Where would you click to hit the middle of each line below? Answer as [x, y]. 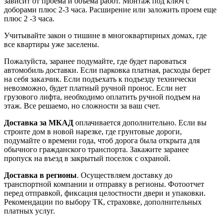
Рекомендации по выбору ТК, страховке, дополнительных [103, 202]
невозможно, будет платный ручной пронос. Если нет [95, 88]
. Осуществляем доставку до [125, 175]
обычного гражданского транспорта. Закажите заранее [96, 149]
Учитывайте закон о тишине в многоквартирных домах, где [105, 35]
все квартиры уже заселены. [52, 44]
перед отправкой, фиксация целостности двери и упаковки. [105, 193]
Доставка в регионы [40, 175]
